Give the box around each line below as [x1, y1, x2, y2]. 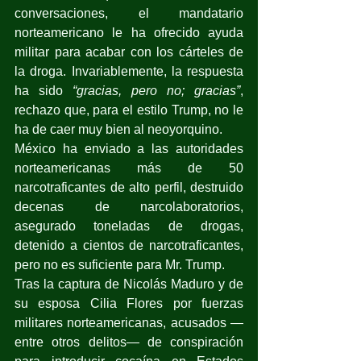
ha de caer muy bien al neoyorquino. [15, 122, 222, 136]
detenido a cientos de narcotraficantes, [15, 238, 243, 252]
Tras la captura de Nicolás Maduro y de [15, 276, 243, 291]
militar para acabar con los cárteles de [15, 44, 243, 59]
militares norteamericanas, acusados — [15, 315, 243, 330]
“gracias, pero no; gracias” [73, 83, 240, 98]
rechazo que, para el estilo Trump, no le [15, 102, 243, 117]
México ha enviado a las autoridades [15, 141, 243, 156]
